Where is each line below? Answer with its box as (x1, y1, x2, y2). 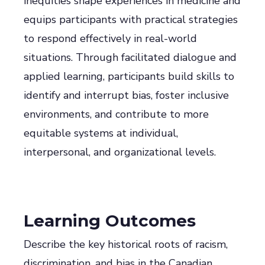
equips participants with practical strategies (24, 12, 238, 27)
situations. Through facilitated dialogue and (24, 50, 237, 64)
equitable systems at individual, (24, 126, 178, 140)
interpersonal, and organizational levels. (24, 145, 216, 159)
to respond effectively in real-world (24, 31, 197, 46)
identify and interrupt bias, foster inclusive (24, 88, 229, 102)
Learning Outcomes (24, 211, 196, 231)
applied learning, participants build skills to (24, 69, 234, 83)
